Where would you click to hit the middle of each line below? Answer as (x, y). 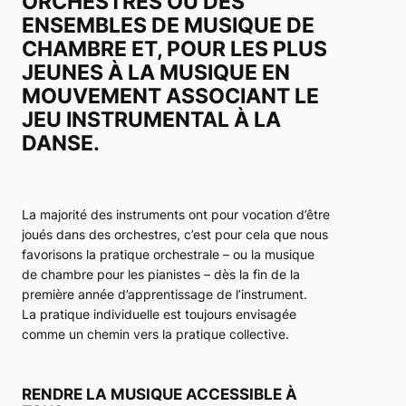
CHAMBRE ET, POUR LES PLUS (174, 49)
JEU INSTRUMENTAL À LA (151, 120)
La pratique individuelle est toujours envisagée (159, 314)
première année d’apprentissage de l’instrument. (164, 295)
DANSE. (61, 144)
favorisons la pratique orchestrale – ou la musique (168, 255)
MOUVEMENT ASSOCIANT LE (170, 97)
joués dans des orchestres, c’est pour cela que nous (175, 235)
